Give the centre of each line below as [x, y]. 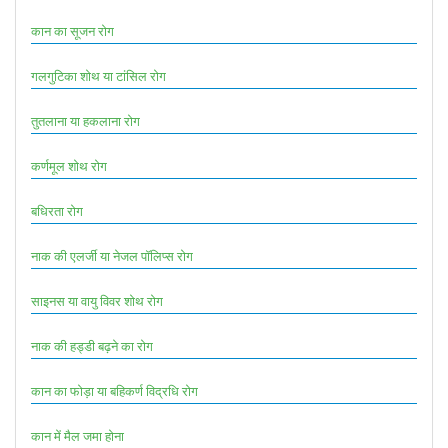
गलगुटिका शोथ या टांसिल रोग [98, 75]
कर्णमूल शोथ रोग [69, 165]
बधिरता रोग [57, 210]
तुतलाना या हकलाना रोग [85, 120]
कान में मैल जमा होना [77, 435]
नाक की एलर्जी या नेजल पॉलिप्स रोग [112, 255]
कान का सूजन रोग [72, 30]
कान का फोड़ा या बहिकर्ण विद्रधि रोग [114, 390]
